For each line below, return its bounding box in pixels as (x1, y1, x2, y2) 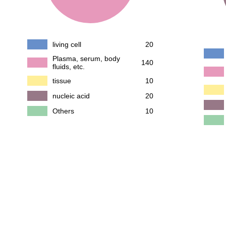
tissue (52, 77, 71, 85)
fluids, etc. (52, 63, 85, 71)
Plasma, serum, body (52, 54, 120, 63)
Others (52, 107, 74, 115)
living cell (52, 40, 81, 48)
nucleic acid (52, 92, 90, 100)
